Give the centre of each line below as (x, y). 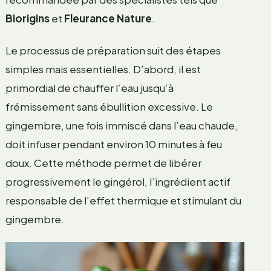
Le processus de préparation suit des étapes (113, 51)
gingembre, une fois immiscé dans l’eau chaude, (121, 126)
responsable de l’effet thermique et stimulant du (123, 201)
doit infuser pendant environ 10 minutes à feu (113, 144)
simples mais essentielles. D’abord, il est (103, 69)
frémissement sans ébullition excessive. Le (109, 107)
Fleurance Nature (108, 18)
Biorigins (27, 18)
